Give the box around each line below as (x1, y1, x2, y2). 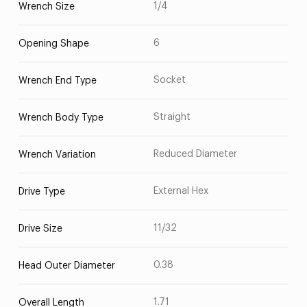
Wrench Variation (18, 150, 96, 160)
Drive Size (18, 224, 62, 234)
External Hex (153, 186, 208, 196)
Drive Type (18, 187, 65, 197)
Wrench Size (18, 2, 75, 12)
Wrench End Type (18, 76, 97, 86)
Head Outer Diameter (18, 261, 115, 271)
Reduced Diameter (153, 149, 237, 159)
